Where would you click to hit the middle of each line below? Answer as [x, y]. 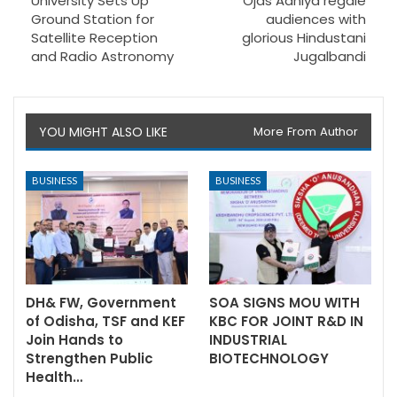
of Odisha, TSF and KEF [105, 321]
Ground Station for [93, 19]
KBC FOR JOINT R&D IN [286, 321]
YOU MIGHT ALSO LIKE [103, 132]
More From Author [306, 131]
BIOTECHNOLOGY [269, 358]
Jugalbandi [330, 56]
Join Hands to [74, 339]
